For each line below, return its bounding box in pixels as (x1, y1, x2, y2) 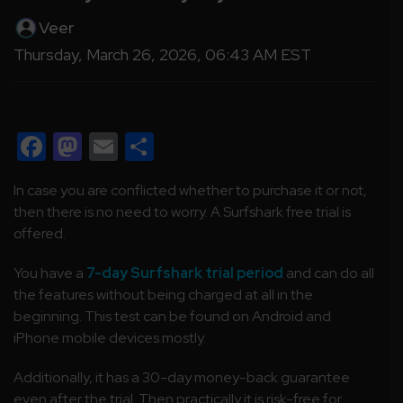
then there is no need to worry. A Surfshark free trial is (13, 201, 351, 221)
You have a (13, 263, 86, 282)
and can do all (283, 263, 374, 282)
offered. (13, 223, 66, 243)
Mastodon (82, 126, 210, 166)
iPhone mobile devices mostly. (13, 327, 206, 347)
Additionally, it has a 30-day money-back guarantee (13, 367, 350, 387)
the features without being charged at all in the (13, 284, 313, 304)
